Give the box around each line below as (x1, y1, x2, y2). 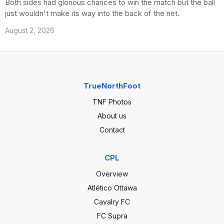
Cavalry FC (94, 197, 130, 206)
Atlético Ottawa (87, 183, 137, 192)
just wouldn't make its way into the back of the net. (5, 8, 179, 18)
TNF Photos (92, 97, 131, 106)
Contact (99, 125, 125, 134)
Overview (96, 169, 128, 178)
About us (97, 111, 126, 120)
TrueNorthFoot (83, 80, 140, 90)
